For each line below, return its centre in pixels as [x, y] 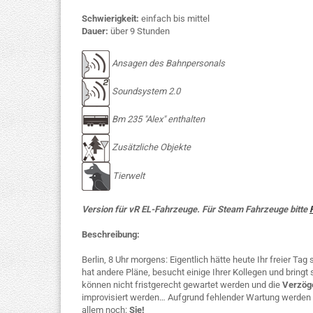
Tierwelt [129, 175]
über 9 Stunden [139, 31]
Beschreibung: [111, 234]
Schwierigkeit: [110, 19]
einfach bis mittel [174, 19]
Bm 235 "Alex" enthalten [157, 119]
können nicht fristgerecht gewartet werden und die [182, 285]
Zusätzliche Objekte [151, 147]
